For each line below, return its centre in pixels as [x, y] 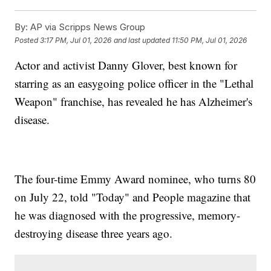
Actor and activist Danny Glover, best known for [126, 65]
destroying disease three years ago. [94, 233]
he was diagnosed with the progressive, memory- [128, 215]
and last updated [142, 40]
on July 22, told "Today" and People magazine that [133, 197]
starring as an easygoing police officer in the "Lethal [134, 83]
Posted [28, 40]
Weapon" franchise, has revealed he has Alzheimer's [134, 102]
